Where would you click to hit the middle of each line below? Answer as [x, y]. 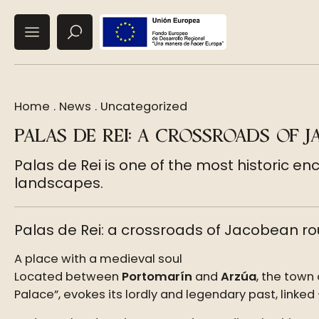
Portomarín [157, 277]
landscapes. [59, 183]
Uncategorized [144, 106]
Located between [68, 277]
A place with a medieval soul [98, 259]
